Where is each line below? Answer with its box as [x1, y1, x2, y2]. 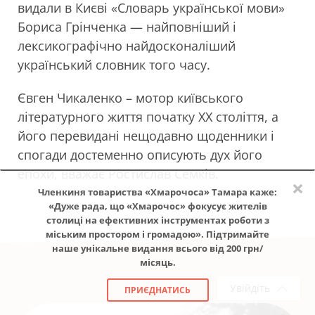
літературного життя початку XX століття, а [18, 108, 278, 125]
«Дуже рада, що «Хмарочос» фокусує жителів [48, 200, 267, 212]
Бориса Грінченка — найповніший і [18, 18, 236, 35]
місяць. [139, 256, 176, 269]
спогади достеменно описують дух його [18, 146, 262, 163]
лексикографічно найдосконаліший [18, 37, 236, 54]
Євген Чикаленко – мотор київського [18, 89, 243, 106]
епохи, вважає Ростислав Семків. [18, 165, 219, 182]
